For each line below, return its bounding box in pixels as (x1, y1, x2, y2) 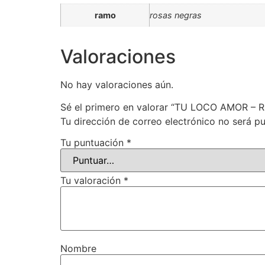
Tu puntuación (60, 136, 127, 148)
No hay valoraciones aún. (60, 78, 173, 91)
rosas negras (150, 9, 202, 20)
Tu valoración (60, 174, 124, 186)
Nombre (60, 242, 96, 254)
